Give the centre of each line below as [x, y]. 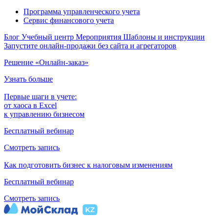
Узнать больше [28, 79]
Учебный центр [49, 37]
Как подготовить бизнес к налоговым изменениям [88, 165]
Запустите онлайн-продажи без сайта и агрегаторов [90, 46]
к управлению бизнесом [44, 114]
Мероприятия [99, 37]
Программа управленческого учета [82, 12]
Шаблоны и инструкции [164, 37]
